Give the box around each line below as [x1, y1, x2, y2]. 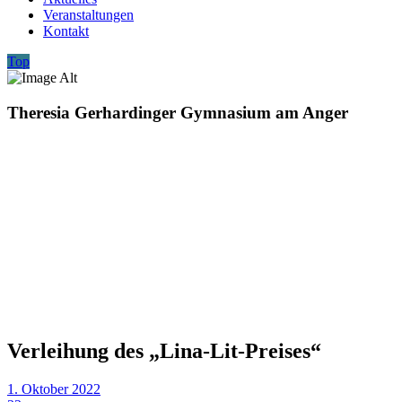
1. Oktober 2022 [7, 380, 100, 397]
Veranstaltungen [43, 7, 134, 22]
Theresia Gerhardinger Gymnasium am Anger [7, 102, 348, 122]
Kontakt [43, 23, 89, 39]
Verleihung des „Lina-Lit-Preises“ [7, 338, 321, 363]
